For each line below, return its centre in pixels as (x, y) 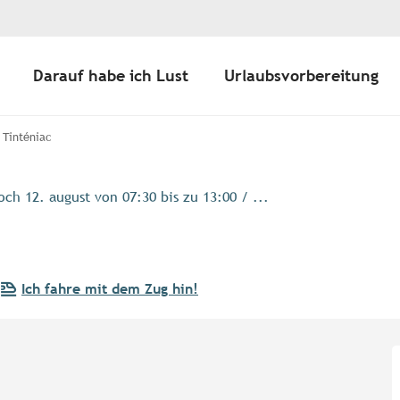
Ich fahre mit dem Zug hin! (110, 289)
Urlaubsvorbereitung (301, 76)
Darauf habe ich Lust (111, 76)
